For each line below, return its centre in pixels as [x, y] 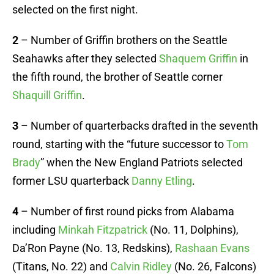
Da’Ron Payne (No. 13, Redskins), [94, 248]
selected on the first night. [75, 10]
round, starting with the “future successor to [119, 144]
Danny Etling [162, 181]
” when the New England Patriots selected [142, 163]
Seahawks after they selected [86, 59]
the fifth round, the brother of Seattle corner [117, 77]
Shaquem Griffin [198, 59]
